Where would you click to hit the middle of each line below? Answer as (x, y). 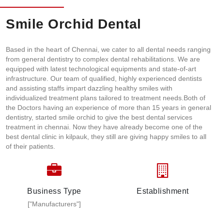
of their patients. (31, 147)
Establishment (163, 191)
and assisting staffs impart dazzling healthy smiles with (89, 88)
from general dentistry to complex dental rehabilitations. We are (103, 59)
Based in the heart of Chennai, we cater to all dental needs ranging (108, 50)
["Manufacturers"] (54, 204)
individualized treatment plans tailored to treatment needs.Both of (106, 98)
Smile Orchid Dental (74, 24)
